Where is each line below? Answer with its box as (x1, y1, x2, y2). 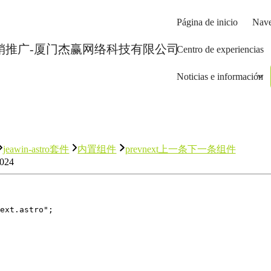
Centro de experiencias (177, 44, 264, 54)
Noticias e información (177, 71, 263, 82)
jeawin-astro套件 (3, 144, 70, 155)
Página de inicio (177, 17, 238, 27)
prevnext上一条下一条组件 (125, 144, 236, 155)
